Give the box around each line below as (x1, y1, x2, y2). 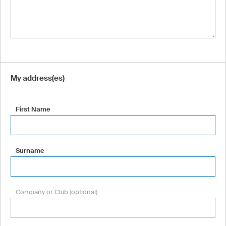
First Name (16, 105, 50, 113)
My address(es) (11, 73, 65, 83)
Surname (16, 146, 44, 154)
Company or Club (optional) (16, 188, 97, 196)
